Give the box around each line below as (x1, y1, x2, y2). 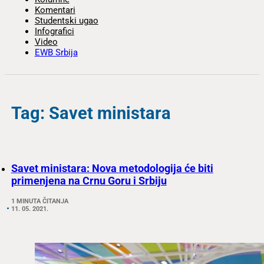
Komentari (34, 5, 75, 16)
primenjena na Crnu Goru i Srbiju (11, 174, 167, 187)
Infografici (34, 26, 74, 37)
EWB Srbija (34, 47, 78, 58)
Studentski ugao (34, 15, 98, 27)
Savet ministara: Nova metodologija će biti (11, 161, 213, 174)
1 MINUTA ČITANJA (11, 197, 68, 205)
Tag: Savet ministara (11, 103, 171, 123)
